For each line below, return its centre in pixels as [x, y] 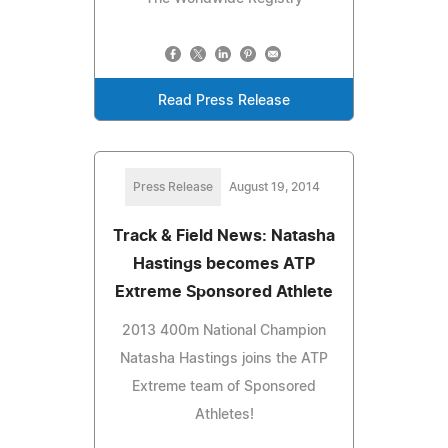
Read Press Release [224, 100]
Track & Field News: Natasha [224, 235]
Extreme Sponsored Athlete [224, 291]
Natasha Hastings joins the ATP [224, 358]
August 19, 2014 [274, 186]
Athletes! [224, 414]
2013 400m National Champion [224, 330]
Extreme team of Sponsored [224, 386]
